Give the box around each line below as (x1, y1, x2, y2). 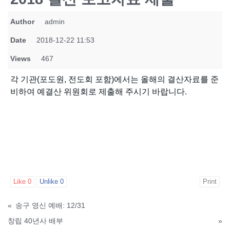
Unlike (40, 177, 60, 185)
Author (10, 17, 34, 26)
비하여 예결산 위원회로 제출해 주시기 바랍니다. (10, 87, 187, 96)
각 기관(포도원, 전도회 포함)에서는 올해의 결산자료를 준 (10, 74, 219, 84)
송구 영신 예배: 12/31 (15, 201, 85, 209)
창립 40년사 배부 (8, 216, 63, 225)
